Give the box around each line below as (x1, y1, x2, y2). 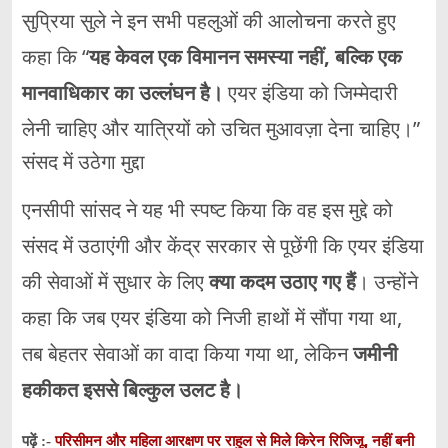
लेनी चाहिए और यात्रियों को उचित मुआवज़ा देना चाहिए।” (22, 115, 420, 143)
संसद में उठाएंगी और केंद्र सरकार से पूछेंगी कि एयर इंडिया (22, 232, 424, 260)
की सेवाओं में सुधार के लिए (22, 268, 209, 296)
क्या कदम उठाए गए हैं (209, 268, 356, 296)
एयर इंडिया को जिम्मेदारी (223, 79, 398, 107)
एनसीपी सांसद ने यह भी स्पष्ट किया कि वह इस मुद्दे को (22, 196, 393, 224)
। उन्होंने (356, 268, 418, 296)
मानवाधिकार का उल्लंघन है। (22, 79, 223, 107)
